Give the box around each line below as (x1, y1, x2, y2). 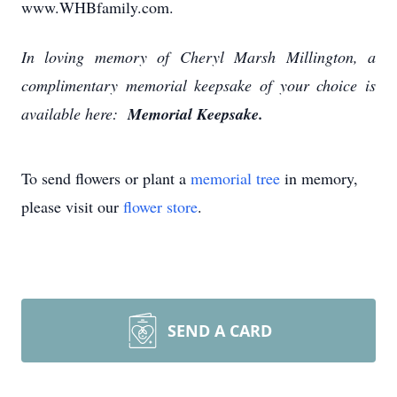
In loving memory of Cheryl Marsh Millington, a (21, 46, 376, 67)
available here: (21, 103, 123, 124)
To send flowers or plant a (21, 167, 191, 189)
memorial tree (191, 167, 280, 189)
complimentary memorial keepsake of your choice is (21, 74, 376, 96)
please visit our (21, 196, 123, 217)
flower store (123, 196, 198, 217)
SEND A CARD (167, 320, 272, 341)
